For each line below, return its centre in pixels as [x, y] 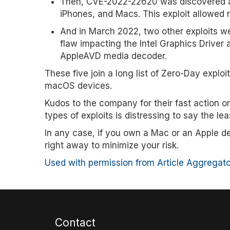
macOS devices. [78, 86]
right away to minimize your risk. [112, 145]
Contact [75, 223]
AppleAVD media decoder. [113, 56]
